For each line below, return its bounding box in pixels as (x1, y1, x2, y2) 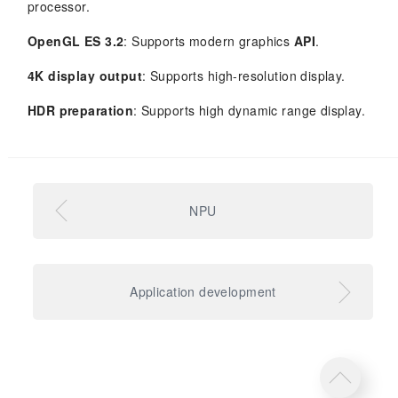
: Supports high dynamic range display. (133, 101, 366, 120)
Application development (130, 283, 276, 301)
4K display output (27, 66, 143, 84)
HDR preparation (27, 101, 134, 120)
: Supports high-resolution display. (142, 66, 346, 84)
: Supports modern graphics (123, 31, 294, 50)
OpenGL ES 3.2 (27, 31, 124, 50)
